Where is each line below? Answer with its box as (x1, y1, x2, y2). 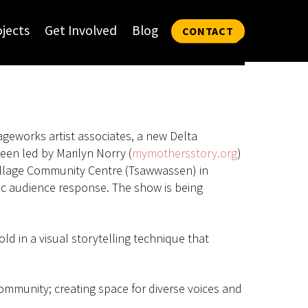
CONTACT (182, 23, 234, 38)
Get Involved (45, 21, 118, 38)
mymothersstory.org (132, 145, 237, 162)
